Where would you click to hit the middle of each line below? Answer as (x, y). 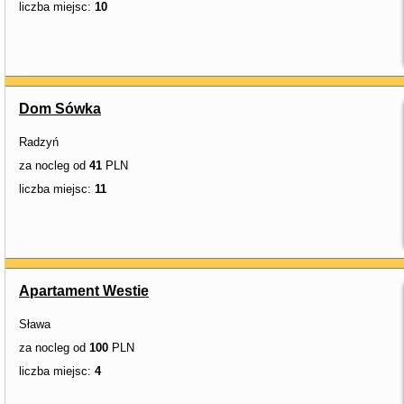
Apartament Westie (84, 291)
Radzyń (39, 142)
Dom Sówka (60, 109)
